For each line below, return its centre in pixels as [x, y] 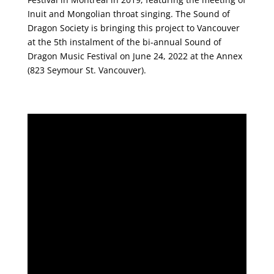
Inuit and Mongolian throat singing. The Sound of [128, 13]
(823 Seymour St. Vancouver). [87, 70]
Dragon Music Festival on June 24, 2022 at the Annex [135, 56]
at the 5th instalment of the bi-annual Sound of [124, 42]
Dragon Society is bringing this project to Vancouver [133, 28]
